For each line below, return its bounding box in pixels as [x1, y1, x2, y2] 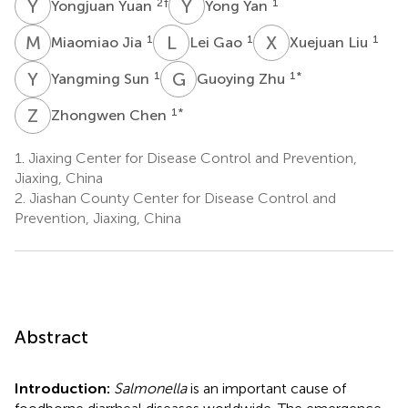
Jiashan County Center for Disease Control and [25, 189, 336, 208]
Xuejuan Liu [290, 34, 372, 52]
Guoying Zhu [197, 70, 289, 88]
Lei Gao [189, 34, 246, 52]
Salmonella [114, 380, 187, 398]
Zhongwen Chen [51, 107, 170, 125]
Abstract [15, 326, 88, 349]
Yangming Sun [51, 70, 153, 88]
